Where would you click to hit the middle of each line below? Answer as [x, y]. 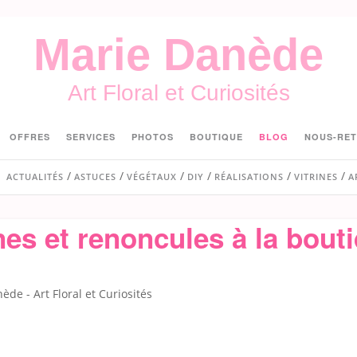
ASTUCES [95, 176]
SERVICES [90, 136]
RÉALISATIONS [249, 176]
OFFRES [29, 136]
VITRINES [316, 176]
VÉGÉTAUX [151, 176]
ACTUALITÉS [35, 176]
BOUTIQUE [216, 136]
